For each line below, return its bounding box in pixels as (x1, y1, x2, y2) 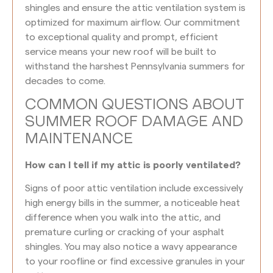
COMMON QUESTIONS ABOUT (25, 97, 244, 113)
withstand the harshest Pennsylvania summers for (25, 61, 245, 71)
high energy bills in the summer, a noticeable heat (25, 198, 240, 208)
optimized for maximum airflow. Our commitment (25, 17, 240, 27)
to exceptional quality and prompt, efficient (25, 32, 218, 42)
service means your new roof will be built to (25, 46, 216, 57)
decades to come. (25, 76, 105, 86)
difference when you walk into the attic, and (25, 213, 221, 223)
